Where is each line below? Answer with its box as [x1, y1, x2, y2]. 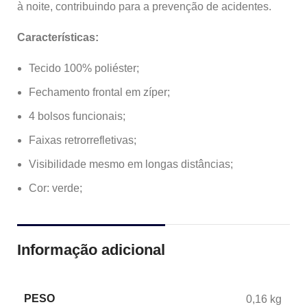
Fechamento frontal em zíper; [29, 86, 170, 98]
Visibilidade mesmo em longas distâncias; [29, 158, 233, 170]
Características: [17, 32, 99, 43]
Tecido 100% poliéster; [29, 62, 139, 74]
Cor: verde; [29, 182, 82, 194]
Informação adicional [17, 241, 165, 258]
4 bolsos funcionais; [29, 110, 125, 122]
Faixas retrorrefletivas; [29, 134, 136, 146]
